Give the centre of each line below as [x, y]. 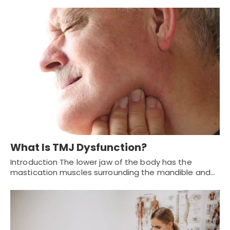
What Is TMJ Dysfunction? [79, 148]
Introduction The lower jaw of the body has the [101, 162]
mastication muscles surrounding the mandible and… [113, 172]
